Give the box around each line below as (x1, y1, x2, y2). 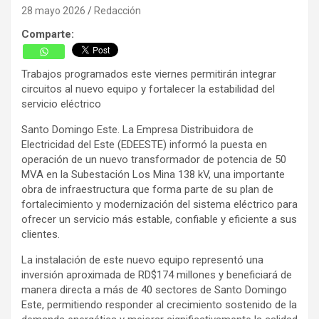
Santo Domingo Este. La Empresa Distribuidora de (21, 122, 253, 136)
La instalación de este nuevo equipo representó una (21, 253, 263, 266)
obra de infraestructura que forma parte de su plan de (21, 182, 273, 196)
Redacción (94, 5, 141, 17)
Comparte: (21, 28, 74, 41)
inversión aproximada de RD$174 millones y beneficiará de (21, 268, 292, 281)
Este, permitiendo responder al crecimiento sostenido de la (21, 298, 297, 311)
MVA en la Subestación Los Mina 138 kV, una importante (21, 167, 285, 181)
